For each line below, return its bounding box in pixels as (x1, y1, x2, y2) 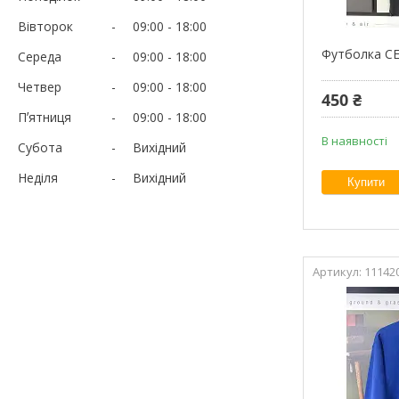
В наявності (322, 133, 388, 150)
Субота (18, 138, 62, 156)
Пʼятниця (18, 108, 71, 126)
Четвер (18, 77, 61, 95)
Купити (347, 175, 386, 190)
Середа (18, 47, 61, 65)
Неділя (18, 168, 58, 186)
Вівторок (18, 17, 73, 35)
